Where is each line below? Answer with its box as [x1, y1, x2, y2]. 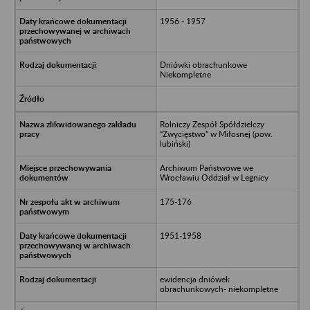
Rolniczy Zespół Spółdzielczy [159, 118, 264, 129]
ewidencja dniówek [159, 273, 230, 284]
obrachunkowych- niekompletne [159, 283, 278, 294]
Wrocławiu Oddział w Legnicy [159, 172, 268, 183]
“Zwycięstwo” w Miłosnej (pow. [159, 128, 273, 139]
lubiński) [159, 138, 190, 149]
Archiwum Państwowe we [159, 162, 253, 173]
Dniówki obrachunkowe [159, 59, 247, 70]
